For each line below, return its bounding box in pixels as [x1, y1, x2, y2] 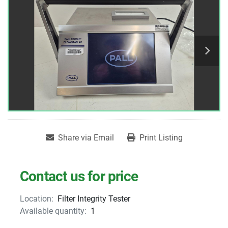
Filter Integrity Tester [58, 194, 130, 204]
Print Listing [139, 133, 183, 143]
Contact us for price [20, 168, 138, 185]
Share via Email [58, 133, 114, 143]
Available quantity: [20, 206, 87, 216]
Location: [20, 194, 53, 204]
